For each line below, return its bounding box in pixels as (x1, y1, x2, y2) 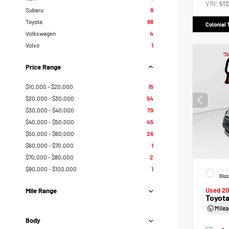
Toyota (26, 18, 42, 25)
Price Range (26, 63, 61, 71)
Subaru (26, 6, 43, 13)
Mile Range (26, 187, 57, 195)
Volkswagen (26, 30, 56, 37)
